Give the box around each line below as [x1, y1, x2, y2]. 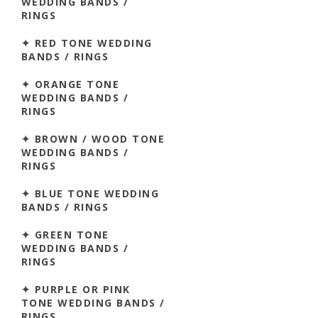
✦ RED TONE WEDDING [21, 35, 153, 50]
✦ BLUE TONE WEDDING [21, 186, 160, 200]
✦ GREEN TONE [21, 227, 109, 241]
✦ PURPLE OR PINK [21, 282, 131, 296]
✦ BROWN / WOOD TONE [21, 131, 165, 146]
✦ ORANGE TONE [21, 77, 120, 91]
